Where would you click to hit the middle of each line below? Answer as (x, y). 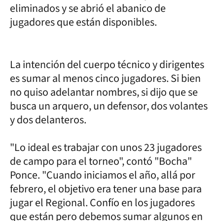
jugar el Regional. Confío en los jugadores (102, 203)
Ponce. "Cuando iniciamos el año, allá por (103, 175)
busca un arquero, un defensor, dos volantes (109, 106)
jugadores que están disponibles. (83, 22)
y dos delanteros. (49, 120)
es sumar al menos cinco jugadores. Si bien (105, 78)
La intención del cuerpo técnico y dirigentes (107, 64)
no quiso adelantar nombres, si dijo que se (104, 92)
